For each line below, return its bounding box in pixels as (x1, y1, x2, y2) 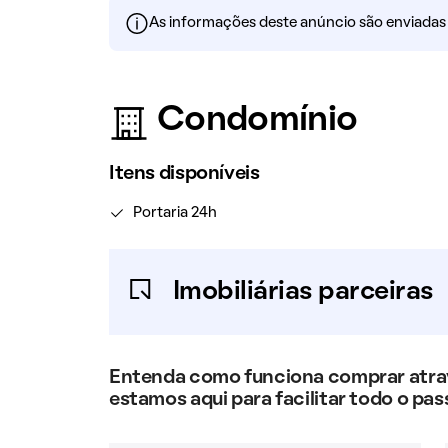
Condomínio (156, 105, 358, 137)
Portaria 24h (132, 206, 217, 220)
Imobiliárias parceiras (172, 280, 434, 304)
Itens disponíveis (108, 165, 260, 183)
